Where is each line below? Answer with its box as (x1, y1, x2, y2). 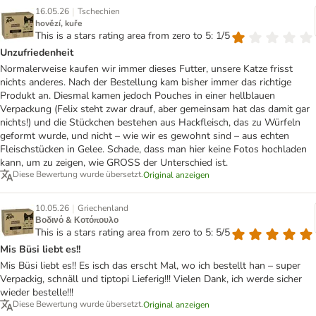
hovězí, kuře (35, 18, 83, 30)
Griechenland (78, 202, 128, 214)
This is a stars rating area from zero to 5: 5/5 (35, 226, 230, 240)
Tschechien (78, 6, 120, 18)
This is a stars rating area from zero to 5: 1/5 (35, 29, 230, 43)
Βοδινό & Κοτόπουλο (35, 214, 119, 226)
